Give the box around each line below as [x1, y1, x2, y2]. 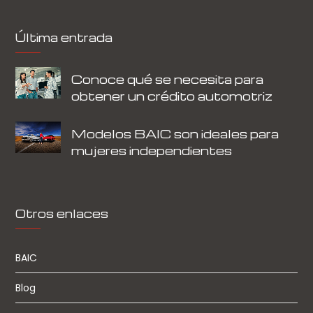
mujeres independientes [71, 143, 233, 159]
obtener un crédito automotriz [71, 88, 273, 104]
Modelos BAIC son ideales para [71, 126, 279, 142]
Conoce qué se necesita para [71, 71, 264, 87]
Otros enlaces [15, 206, 109, 221]
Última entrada [15, 30, 113, 45]
